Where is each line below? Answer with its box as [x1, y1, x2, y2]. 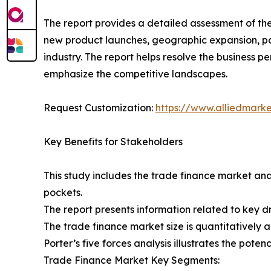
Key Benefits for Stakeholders [44, 135, 183, 148]
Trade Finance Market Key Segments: [44, 254, 220, 267]
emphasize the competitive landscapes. [44, 68, 232, 80]
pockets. [44, 186, 82, 199]
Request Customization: [44, 102, 155, 114]
